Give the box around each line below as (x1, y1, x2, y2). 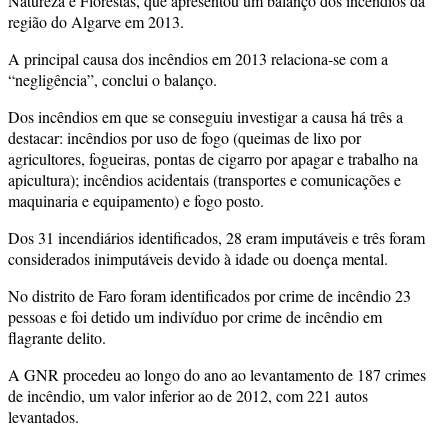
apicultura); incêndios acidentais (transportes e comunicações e (8, 168, 401, 190)
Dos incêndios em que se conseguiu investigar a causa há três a (8, 105, 403, 127)
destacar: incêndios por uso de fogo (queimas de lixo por (8, 126, 361, 148)
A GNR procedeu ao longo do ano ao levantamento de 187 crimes (8, 363, 426, 385)
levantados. (8, 405, 79, 427)
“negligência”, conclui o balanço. (8, 68, 217, 90)
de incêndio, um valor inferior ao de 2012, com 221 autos (8, 384, 368, 406)
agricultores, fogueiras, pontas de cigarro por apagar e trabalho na (8, 147, 418, 169)
